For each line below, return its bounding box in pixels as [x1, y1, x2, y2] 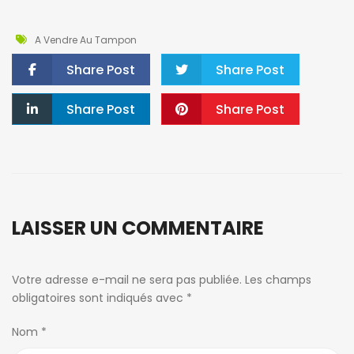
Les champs [245, 272, 311, 288]
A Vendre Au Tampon [35, 33, 137, 47]
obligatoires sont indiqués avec [12, 290, 186, 306]
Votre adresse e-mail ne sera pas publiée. [12, 272, 242, 288]
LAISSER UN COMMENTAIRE [12, 215, 264, 241]
